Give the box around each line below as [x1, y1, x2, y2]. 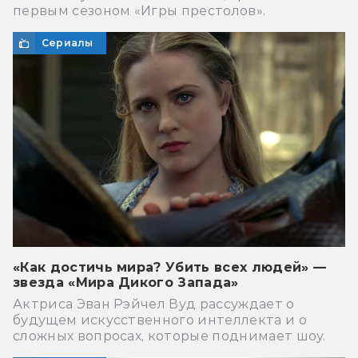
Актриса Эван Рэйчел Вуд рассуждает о [13, 296, 295, 312]
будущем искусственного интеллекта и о [13, 312, 307, 328]
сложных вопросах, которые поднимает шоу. [13, 328, 326, 344]
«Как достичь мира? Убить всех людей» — [13, 259, 327, 275]
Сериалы [42, 36, 93, 49]
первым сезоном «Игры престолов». [13, 2, 266, 18]
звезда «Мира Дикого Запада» [13, 274, 239, 290]
